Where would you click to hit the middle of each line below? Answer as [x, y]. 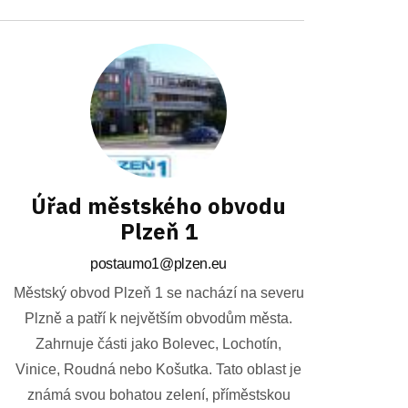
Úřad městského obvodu [158, 206]
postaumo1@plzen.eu [158, 264]
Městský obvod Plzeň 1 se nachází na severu [158, 293]
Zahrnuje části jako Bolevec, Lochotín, [158, 344]
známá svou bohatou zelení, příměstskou [158, 395]
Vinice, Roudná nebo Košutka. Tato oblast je [158, 370]
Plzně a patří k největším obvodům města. [158, 319]
